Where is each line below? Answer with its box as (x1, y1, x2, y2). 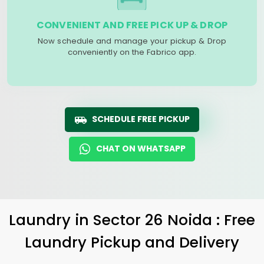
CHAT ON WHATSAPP (96, 143, 186, 154)
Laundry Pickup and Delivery (25, 232, 239, 253)
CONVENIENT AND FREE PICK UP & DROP (37, 18, 227, 32)
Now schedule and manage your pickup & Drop (38, 35, 226, 47)
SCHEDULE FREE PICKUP (92, 113, 190, 125)
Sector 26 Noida (93, 209, 216, 230)
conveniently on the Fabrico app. (67, 47, 197, 58)
